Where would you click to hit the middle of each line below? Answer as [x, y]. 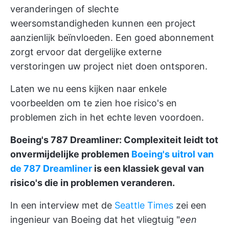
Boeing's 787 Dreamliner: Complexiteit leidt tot [114, 140]
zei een [190, 205]
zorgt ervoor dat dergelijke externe [86, 52]
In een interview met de [62, 205]
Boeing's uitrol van [173, 154]
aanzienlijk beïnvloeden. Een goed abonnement [112, 38]
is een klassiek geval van [148, 168]
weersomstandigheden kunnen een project [103, 23]
